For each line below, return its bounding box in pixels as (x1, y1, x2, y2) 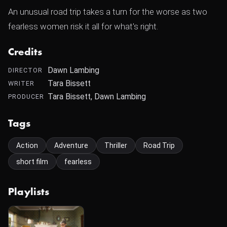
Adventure (54, 141, 88, 149)
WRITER (8, 80, 34, 87)
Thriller (104, 141, 127, 149)
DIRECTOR (8, 66, 43, 74)
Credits (8, 48, 43, 57)
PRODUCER (8, 93, 44, 100)
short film (16, 158, 48, 166)
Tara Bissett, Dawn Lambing (48, 92, 146, 101)
